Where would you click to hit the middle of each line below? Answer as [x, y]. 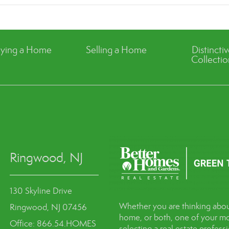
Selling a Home [117, 50]
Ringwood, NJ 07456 [49, 207]
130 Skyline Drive [41, 191]
